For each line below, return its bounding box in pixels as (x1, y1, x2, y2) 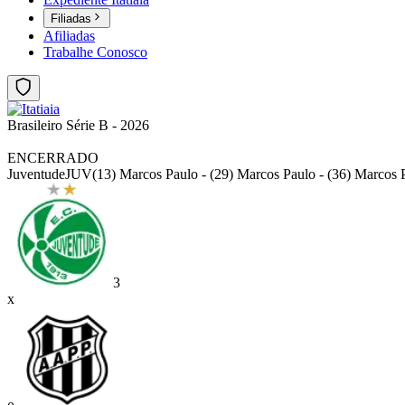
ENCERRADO (7, 150, 99, 166)
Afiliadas (43, 28, 95, 44)
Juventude (7, 166, 65, 183)
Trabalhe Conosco (43, 44, 147, 61)
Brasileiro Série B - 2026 (7, 118, 149, 134)
